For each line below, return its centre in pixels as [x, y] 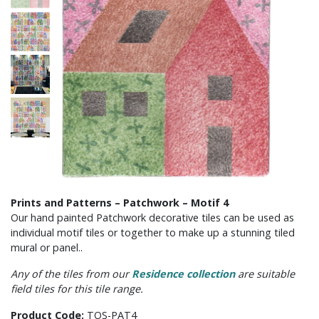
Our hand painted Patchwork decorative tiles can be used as [152, 218]
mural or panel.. [47, 248]
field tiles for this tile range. [77, 289]
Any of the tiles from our [71, 274]
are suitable [265, 274]
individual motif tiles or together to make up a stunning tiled [153, 233]
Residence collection [183, 274]
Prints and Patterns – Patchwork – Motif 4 [120, 203]
